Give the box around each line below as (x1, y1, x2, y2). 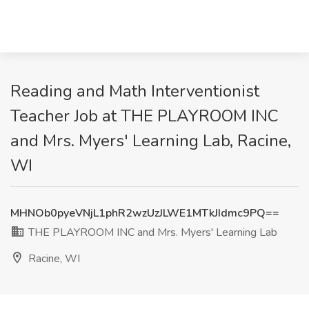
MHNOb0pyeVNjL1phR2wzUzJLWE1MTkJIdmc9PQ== (10, 206, 279, 221)
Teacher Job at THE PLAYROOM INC (10, 105, 279, 127)
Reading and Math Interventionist (10, 80, 259, 102)
